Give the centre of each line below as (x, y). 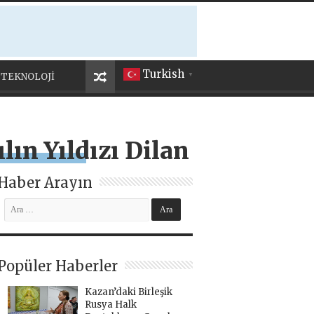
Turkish (163, 74)
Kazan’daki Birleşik (128, 292)
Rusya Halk (110, 305)
